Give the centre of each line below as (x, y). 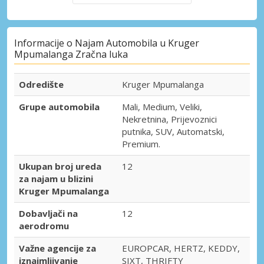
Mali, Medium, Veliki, (162, 107)
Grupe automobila (59, 107)
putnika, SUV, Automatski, (173, 132)
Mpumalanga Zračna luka (71, 55)
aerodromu (44, 226)
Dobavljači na (48, 214)
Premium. (141, 144)
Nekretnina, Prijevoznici (169, 119)
